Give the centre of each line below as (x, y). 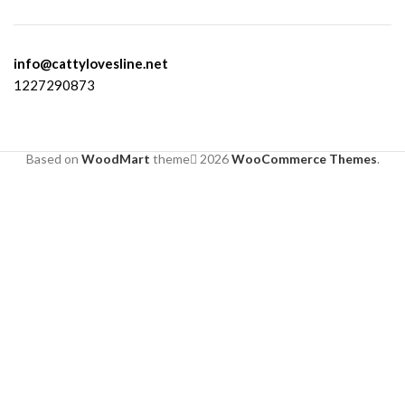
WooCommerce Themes (304, 159)
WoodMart (115, 159)
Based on (53, 159)
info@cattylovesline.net (91, 64)
